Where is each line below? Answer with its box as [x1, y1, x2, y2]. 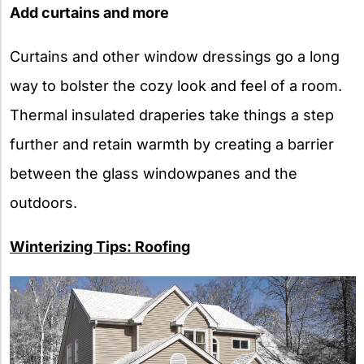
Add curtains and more [10, 3, 169, 21]
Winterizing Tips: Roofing [10, 237, 190, 255]
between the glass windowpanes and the [10, 164, 297, 182]
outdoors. [10, 193, 77, 211]
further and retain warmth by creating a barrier [10, 135, 334, 153]
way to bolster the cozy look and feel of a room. [10, 76, 342, 94]
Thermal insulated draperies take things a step [10, 106, 334, 123]
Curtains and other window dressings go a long [10, 47, 340, 65]
